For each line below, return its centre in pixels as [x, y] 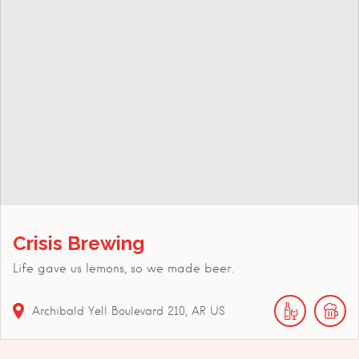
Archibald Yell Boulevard [98, 311]
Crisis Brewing [79, 243]
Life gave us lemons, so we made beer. [123, 268]
